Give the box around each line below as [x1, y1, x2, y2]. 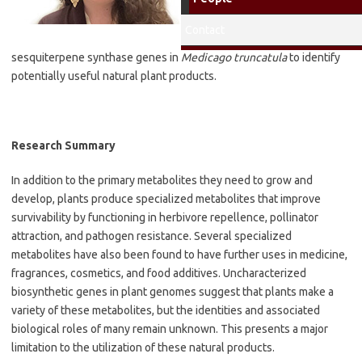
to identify [289, 51, 340, 64]
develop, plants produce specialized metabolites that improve [11, 192, 321, 205]
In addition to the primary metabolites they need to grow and [11, 174, 313, 187]
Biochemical [213, 14, 273, 27]
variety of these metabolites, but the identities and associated [11, 304, 320, 317]
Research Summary [11, 139, 116, 152]
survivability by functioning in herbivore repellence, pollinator [11, 211, 318, 224]
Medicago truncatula [181, 51, 289, 64]
